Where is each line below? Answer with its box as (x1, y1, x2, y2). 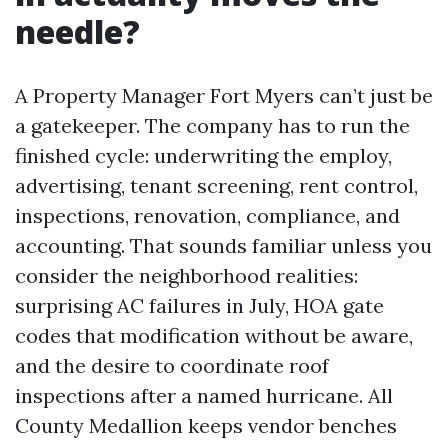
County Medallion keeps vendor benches (15, 413, 397, 438)
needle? (15, 10, 140, 53)
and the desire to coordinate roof (15, 353, 329, 378)
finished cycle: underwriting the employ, (15, 143, 392, 168)
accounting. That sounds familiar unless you (15, 233, 432, 258)
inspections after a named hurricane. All (15, 383, 393, 408)
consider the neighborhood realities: (15, 263, 358, 288)
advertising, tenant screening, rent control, (15, 173, 418, 198)
